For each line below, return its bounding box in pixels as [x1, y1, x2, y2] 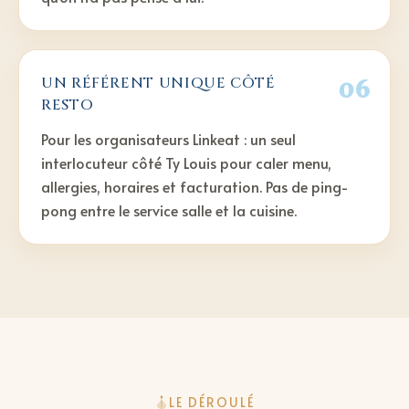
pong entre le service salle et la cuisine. [41, 200, 297, 221]
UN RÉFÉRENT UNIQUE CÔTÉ [41, 73, 276, 94]
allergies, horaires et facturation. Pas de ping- [41, 176, 349, 197]
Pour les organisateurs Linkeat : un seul [41, 129, 296, 150]
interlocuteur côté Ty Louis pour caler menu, [41, 152, 331, 173]
